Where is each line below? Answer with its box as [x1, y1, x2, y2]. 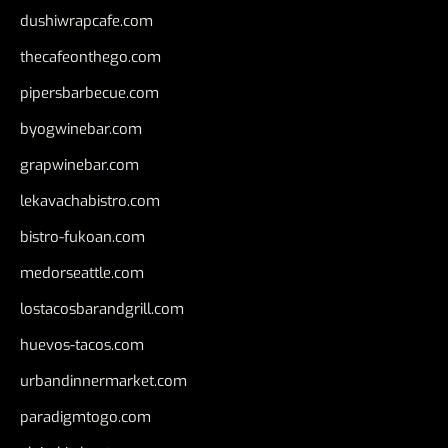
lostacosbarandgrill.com [20, 298, 184, 319]
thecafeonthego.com [20, 46, 161, 67]
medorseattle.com [20, 262, 144, 283]
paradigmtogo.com [20, 406, 151, 427]
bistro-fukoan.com [20, 226, 145, 247]
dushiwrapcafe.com [20, 10, 153, 31]
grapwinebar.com [20, 154, 139, 175]
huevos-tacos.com [20, 334, 144, 355]
